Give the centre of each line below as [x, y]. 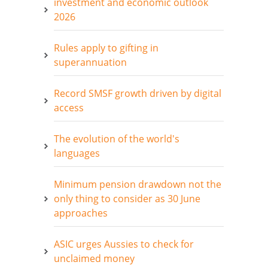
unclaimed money [94, 258]
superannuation [90, 62]
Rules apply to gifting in [106, 48]
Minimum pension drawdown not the [138, 184]
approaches [81, 213]
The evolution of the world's [117, 138]
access [69, 107]
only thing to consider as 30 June [127, 198]
